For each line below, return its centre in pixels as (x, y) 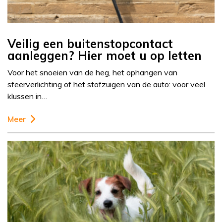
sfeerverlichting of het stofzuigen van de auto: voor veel (106, 84)
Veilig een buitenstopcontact (90, 44)
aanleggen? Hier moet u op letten (105, 56)
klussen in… (27, 96)
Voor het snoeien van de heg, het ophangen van (92, 73)
